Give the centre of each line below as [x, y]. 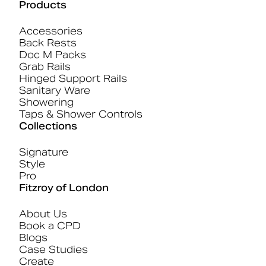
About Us [43, 214]
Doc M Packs [53, 55]
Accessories [51, 31]
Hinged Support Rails [73, 79]
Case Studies [53, 250]
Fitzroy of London [64, 188]
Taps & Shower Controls [81, 115]
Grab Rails [45, 67]
